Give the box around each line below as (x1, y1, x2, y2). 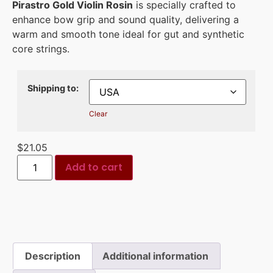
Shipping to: (27, 82, 79, 93)
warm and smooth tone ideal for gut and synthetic (12, 28, 244, 41)
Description (25, 249, 81, 262)
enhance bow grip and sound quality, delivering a (12, 13, 239, 26)
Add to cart (65, 160, 123, 175)
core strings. (12, 43, 69, 55)
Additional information (102, 249, 208, 262)
